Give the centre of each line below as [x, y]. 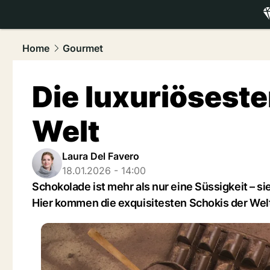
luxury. [236, 28]
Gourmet [83, 48]
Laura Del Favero [101, 156]
